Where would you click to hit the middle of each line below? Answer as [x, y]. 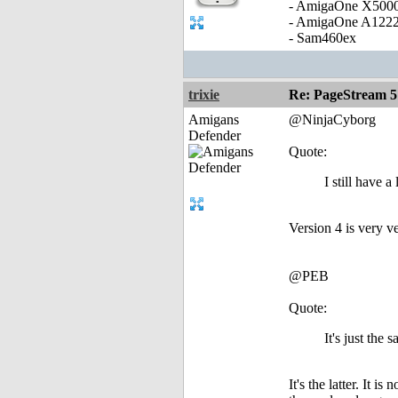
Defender [215, 136]
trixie [204, 95]
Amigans [214, 120]
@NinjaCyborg [332, 120]
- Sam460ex [322, 38]
